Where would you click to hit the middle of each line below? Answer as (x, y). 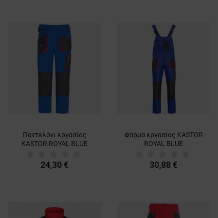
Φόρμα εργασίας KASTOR (163, 135)
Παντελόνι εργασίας (54, 135)
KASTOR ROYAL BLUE (54, 144)
